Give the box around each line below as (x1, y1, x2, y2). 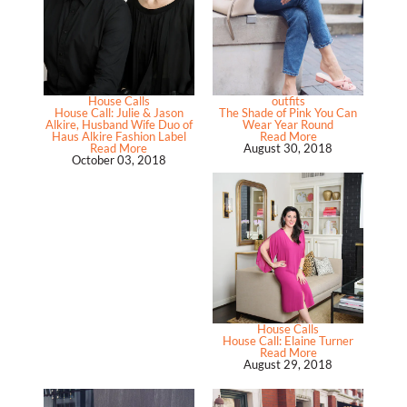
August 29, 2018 (243, 356, 333, 372)
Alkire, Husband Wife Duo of (45, 116, 193, 132)
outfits (271, 93, 305, 108)
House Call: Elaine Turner (223, 333, 354, 348)
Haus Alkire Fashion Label (51, 128, 186, 144)
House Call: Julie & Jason (54, 104, 184, 120)
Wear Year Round (243, 116, 334, 132)
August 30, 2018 (243, 140, 333, 155)
